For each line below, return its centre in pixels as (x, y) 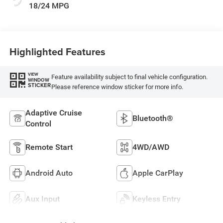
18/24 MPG (49, 6)
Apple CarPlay (158, 173)
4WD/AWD (151, 147)
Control (38, 123)
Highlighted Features (57, 51)
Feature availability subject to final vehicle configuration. (129, 77)
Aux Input (42, 199)
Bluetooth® (153, 118)
